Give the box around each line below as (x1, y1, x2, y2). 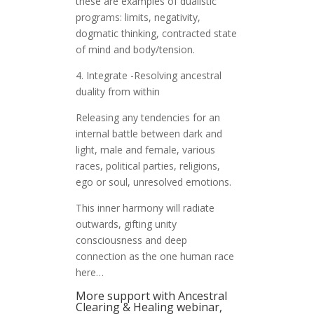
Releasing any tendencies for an (75, 111, 220, 125)
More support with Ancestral (75, 288, 227, 304)
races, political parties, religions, (75, 159, 220, 173)
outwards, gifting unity (75, 217, 177, 231)
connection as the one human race (75, 250, 234, 264)
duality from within (75, 85, 160, 99)
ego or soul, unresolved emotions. (75, 175, 231, 189)
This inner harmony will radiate (75, 201, 214, 215)
